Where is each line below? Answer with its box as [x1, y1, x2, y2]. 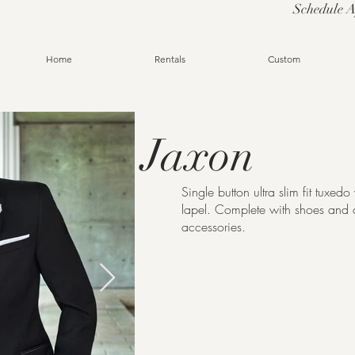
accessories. [181, 218, 246, 235]
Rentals [155, 53, 185, 65]
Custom [267, 53, 300, 65]
